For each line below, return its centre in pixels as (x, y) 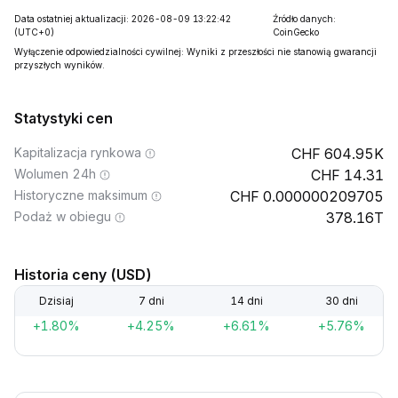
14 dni (247, 301)
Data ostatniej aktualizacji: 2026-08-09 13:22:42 (123, 19)
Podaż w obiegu (63, 216)
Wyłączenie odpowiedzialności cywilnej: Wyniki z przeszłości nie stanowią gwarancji (195, 52)
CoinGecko (295, 32)
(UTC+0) (34, 32)
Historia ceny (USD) (83, 275)
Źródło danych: (304, 19)
